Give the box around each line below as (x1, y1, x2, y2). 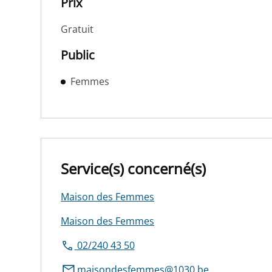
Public (61, 47, 95, 64)
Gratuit (61, 22, 94, 36)
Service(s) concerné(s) (61, 158, 206, 179)
